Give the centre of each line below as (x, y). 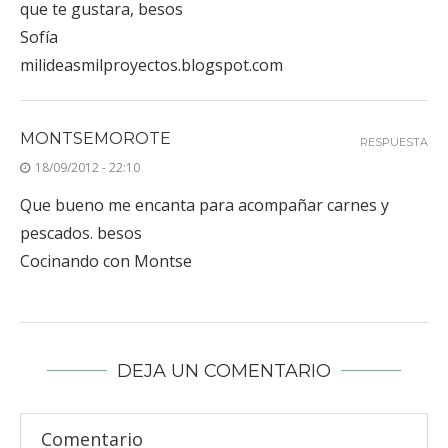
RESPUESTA (394, 141)
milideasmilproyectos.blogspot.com (151, 64)
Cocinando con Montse (106, 260)
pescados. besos (81, 232)
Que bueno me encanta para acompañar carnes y (204, 204)
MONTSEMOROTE (95, 138)
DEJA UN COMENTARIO (224, 370)
